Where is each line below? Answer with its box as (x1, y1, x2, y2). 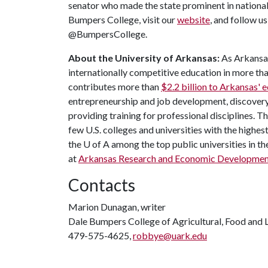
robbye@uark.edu (133, 230, 207, 241)
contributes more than (68, 81, 161, 92)
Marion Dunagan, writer (68, 201, 166, 212)
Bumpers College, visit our (68, 14, 177, 25)
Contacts (68, 175, 135, 195)
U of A (83, 138, 109, 150)
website (177, 14, 210, 25)
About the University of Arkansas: (68, 52, 220, 63)
